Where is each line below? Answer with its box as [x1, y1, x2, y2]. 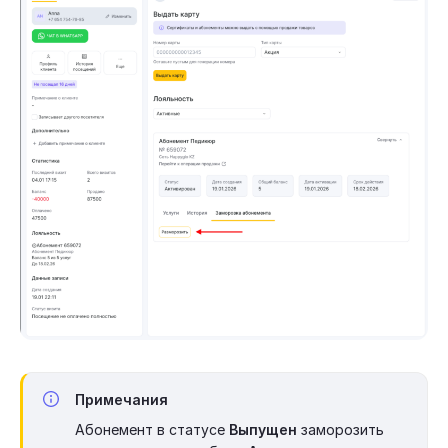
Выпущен [229, 421, 297, 439]
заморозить [297, 421, 384, 439]
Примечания [75, 391, 168, 409]
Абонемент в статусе [75, 421, 229, 439]
